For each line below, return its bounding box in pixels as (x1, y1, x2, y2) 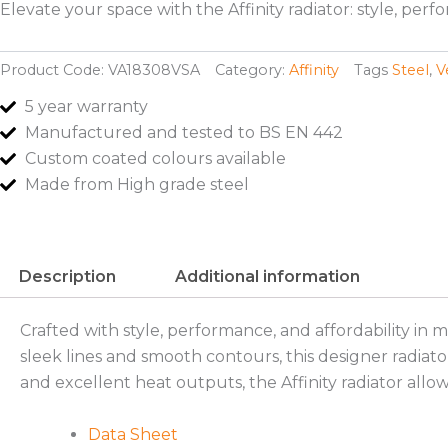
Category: (215, 60, 285, 79)
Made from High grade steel (25, 174, 249, 194)
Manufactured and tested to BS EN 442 (25, 122, 343, 142)
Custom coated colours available (25, 148, 286, 168)
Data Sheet (88, 424, 178, 444)
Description (19, 267, 117, 287)
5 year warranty (25, 96, 148, 116)
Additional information (174, 267, 360, 287)
